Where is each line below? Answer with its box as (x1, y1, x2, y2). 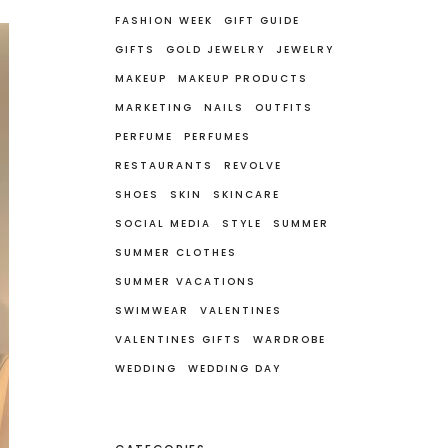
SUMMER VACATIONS (115, 273, 257, 289)
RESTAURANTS (115, 157, 214, 173)
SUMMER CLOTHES (115, 244, 238, 260)
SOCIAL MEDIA (115, 215, 212, 231)
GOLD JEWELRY (166, 41, 266, 57)
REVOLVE (224, 157, 283, 173)
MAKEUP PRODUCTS (178, 70, 309, 86)
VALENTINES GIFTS (115, 331, 243, 347)
